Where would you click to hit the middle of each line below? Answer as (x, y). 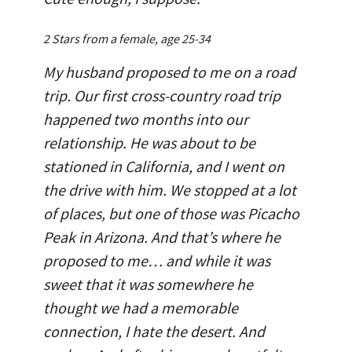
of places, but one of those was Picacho (171, 213)
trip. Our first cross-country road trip (162, 95)
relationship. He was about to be (149, 142)
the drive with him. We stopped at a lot (170, 189)
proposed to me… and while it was (157, 260)
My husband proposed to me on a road (169, 71)
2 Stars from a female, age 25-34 (127, 38)
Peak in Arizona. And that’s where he (162, 236)
